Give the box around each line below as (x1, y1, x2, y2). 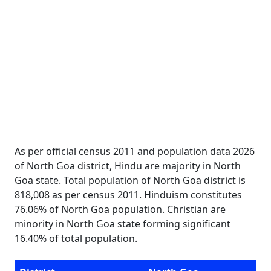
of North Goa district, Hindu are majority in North (15, 159, 241, 172)
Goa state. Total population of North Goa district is (15, 174, 246, 187)
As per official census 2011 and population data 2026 (15, 145, 255, 158)
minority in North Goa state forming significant (15, 217, 230, 230)
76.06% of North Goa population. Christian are (15, 203, 226, 216)
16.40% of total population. (15, 232, 137, 245)
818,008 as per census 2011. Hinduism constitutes (15, 188, 242, 201)
